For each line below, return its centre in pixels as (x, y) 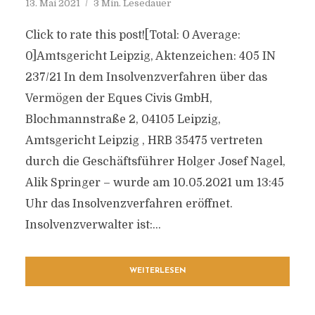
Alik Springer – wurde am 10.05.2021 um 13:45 (154, 183)
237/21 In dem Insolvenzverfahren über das (146, 77)
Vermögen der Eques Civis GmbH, (118, 98)
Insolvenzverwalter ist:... (93, 225)
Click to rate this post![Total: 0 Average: (133, 35)
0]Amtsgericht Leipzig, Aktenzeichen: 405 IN (150, 56)
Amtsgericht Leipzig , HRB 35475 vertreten (144, 141)
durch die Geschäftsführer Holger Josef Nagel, (155, 162)
